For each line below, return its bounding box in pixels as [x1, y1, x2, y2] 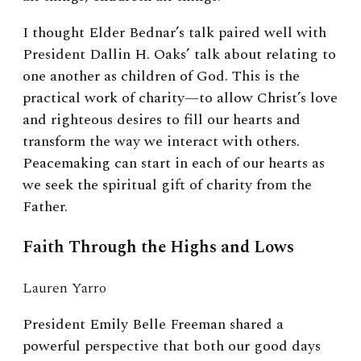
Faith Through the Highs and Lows [23, 234, 294, 260]
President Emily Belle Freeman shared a [23, 313, 284, 335]
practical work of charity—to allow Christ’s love [23, 86, 338, 109]
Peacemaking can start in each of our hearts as [23, 151, 325, 174]
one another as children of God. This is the [23, 64, 300, 87]
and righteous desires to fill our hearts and [23, 108, 301, 131]
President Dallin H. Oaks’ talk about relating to [23, 43, 336, 65]
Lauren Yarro [23, 276, 106, 299]
